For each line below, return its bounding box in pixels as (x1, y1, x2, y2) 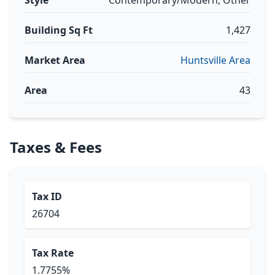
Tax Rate (32, 246, 74, 260)
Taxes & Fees (10, 137, 102, 157)
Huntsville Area (180, 53, 250, 67)
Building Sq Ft (25, 23, 93, 37)
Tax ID (32, 190, 62, 203)
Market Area (25, 53, 85, 67)
